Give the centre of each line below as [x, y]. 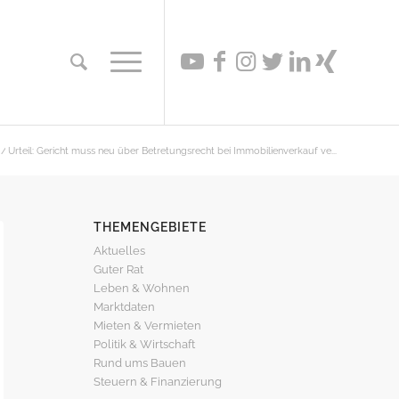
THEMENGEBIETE [151, 227]
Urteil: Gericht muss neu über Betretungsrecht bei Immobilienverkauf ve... [172, 151]
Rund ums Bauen [140, 363]
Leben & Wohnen [142, 288]
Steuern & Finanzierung [158, 382]
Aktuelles [120, 251]
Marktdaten [125, 307]
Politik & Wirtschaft [145, 344]
